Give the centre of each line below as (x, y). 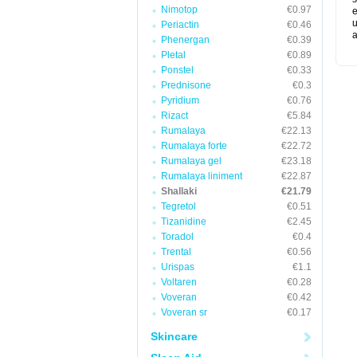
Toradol (177, 237)
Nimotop (179, 10)
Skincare (174, 336)
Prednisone (186, 85)
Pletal (173, 55)
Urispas (178, 267)
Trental (176, 252)
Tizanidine (184, 222)
